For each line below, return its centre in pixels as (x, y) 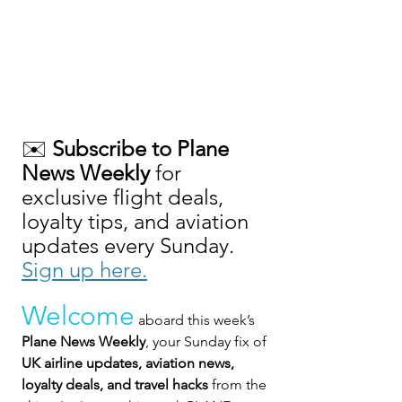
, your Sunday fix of (208, 342)
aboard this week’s (197, 320)
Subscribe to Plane (143, 149)
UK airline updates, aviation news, (130, 363)
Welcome (78, 316)
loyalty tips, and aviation (138, 222)
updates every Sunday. (131, 246)
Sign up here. (84, 270)
